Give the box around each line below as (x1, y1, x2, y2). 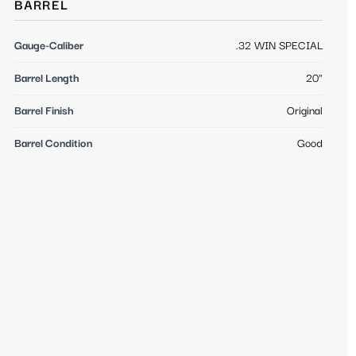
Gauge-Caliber (14, 39, 83, 52)
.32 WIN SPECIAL (236, 39, 323, 52)
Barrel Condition (14, 137, 92, 150)
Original (287, 104, 323, 118)
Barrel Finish (14, 104, 74, 118)
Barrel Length (14, 72, 79, 85)
